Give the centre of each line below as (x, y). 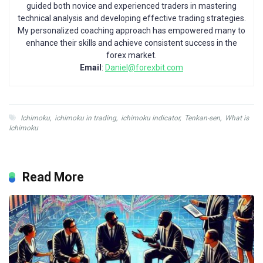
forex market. (131, 55)
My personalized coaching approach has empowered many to (131, 30)
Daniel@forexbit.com (144, 67)
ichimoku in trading (85, 118)
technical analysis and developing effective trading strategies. (131, 18)
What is (237, 118)
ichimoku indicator (150, 118)
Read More (53, 177)
